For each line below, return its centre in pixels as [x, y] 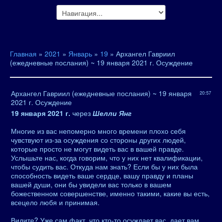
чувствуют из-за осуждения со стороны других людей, [98, 140]
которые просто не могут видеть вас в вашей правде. [97, 149]
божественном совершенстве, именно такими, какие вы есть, [110, 193]
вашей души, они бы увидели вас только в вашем [91, 184]
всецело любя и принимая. [55, 202]
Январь [80, 54]
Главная [23, 54]
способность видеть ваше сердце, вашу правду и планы [102, 175]
